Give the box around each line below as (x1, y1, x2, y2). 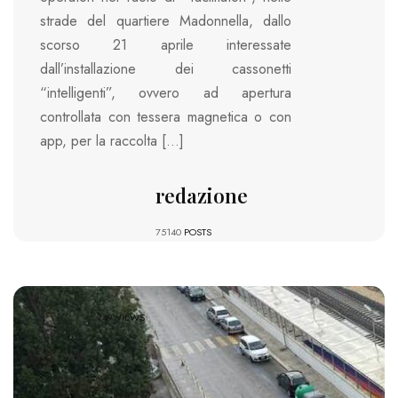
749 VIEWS (97, 309, 146, 324)
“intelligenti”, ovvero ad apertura (40, 83, 291, 104)
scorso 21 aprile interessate (40, 35, 291, 56)
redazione (155, 182, 248, 210)
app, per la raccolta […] (40, 131, 184, 152)
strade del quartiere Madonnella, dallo (40, 11, 291, 32)
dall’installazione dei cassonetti (40, 59, 291, 80)
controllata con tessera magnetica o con (40, 107, 291, 128)
